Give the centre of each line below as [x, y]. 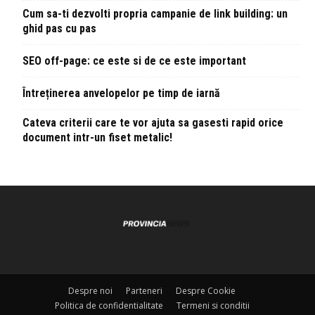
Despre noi [90, 291]
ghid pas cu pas [59, 28]
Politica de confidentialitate [109, 306]
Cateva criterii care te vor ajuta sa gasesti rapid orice [153, 123]
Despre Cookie [206, 291]
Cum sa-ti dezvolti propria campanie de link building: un [155, 14]
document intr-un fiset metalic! [97, 137]
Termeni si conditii [213, 306]
